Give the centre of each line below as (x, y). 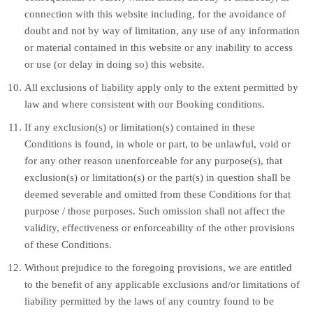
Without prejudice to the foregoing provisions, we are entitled (158, 267)
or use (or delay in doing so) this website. (114, 64)
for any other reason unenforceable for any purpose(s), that (153, 160)
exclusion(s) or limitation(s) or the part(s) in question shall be (157, 177)
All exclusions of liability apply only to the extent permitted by (161, 87)
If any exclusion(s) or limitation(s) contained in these (139, 126)
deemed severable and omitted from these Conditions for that (157, 194)
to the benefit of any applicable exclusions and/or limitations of (162, 284)
